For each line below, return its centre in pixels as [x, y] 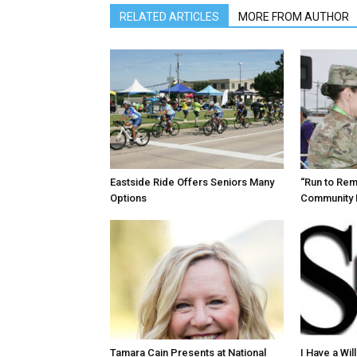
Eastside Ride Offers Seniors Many [192, 182]
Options [128, 198]
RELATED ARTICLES [169, 16]
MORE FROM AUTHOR [294, 16]
